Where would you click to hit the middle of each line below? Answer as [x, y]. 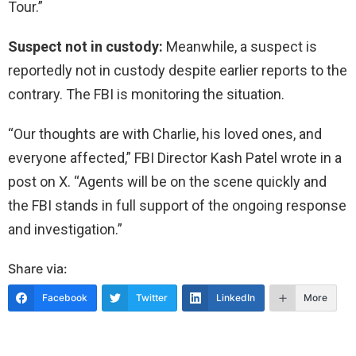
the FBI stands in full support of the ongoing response [177, 205]
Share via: [38, 268]
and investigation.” [65, 229]
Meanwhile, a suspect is [240, 46]
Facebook [65, 297]
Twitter [152, 297]
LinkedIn [236, 297]
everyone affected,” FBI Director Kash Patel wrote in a [175, 157]
